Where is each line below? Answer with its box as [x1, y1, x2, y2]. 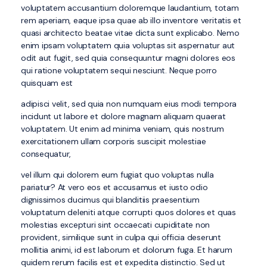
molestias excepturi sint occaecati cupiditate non [21, 219, 210, 230]
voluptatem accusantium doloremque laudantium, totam [21, 2, 239, 13]
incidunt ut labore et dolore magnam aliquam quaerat [21, 110, 226, 122]
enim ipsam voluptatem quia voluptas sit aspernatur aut [21, 39, 235, 51]
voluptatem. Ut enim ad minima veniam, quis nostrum [21, 123, 225, 134]
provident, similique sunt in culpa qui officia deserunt [21, 231, 221, 243]
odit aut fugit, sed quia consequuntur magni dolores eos [21, 52, 235, 63]
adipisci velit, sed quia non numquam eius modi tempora [21, 98, 237, 109]
